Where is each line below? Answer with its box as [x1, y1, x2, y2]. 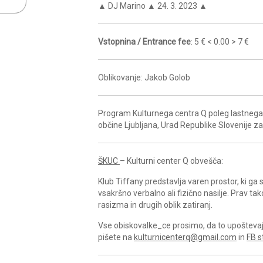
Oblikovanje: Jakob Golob [98, 72, 190, 82]
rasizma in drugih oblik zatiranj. [98, 200, 213, 210]
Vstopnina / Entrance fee [98, 36, 191, 46]
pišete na [98, 232, 134, 242]
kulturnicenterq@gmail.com [134, 232, 237, 242]
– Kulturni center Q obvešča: [120, 156, 223, 166]
